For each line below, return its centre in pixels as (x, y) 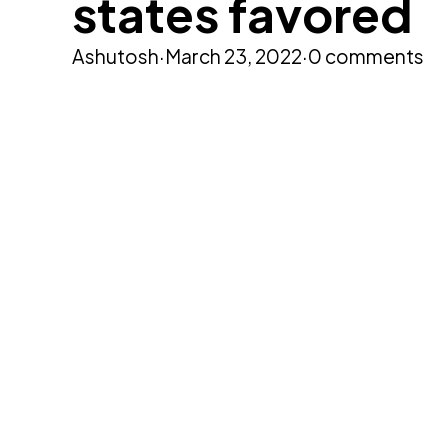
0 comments (366, 56)
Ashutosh (115, 56)
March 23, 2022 (233, 56)
